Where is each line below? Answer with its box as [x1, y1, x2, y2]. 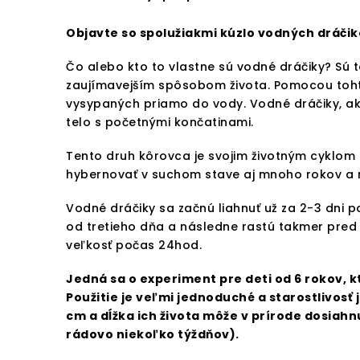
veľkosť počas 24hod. [66, 237, 202, 254]
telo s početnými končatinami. [66, 114, 254, 131]
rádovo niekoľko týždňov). [66, 326, 239, 343]
